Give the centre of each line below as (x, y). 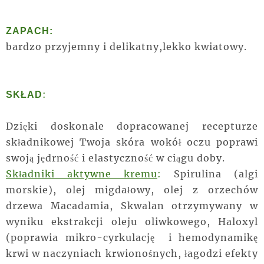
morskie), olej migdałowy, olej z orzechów (132, 190)
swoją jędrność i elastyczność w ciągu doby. (115, 158)
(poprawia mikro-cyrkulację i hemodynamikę (132, 238)
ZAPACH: (29, 31)
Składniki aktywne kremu (82, 174)
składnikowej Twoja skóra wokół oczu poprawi (132, 142)
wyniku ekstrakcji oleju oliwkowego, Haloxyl (132, 222)
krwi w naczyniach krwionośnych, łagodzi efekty (132, 254)
